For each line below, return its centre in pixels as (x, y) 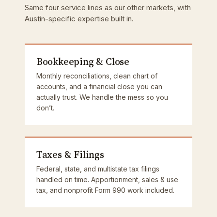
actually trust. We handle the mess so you (102, 97)
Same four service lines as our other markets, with (108, 8)
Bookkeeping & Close (83, 62)
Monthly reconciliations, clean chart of (97, 76)
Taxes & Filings (70, 155)
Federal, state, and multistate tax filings (98, 169)
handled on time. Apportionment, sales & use (107, 179)
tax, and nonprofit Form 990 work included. (105, 190)
